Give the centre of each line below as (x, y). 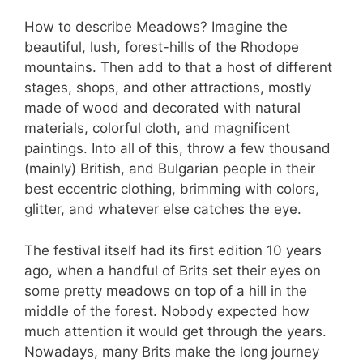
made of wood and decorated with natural (162, 108)
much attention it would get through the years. (175, 331)
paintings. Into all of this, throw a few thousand (177, 149)
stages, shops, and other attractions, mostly (168, 88)
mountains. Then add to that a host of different (178, 68)
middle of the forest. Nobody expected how (167, 311)
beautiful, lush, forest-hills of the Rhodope (162, 47)
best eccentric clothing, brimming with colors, (172, 189)
